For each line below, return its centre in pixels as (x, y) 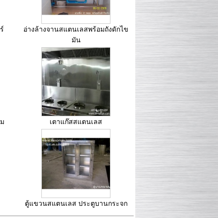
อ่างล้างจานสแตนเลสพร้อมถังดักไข (76, 29)
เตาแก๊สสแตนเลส (76, 122)
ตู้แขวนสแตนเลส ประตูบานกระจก (76, 204)
